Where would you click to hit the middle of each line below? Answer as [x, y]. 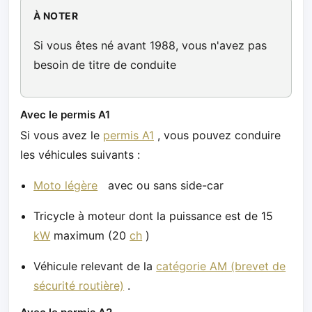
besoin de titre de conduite [104, 65]
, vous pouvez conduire [217, 135]
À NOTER [56, 16]
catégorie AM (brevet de [221, 266]
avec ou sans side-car [161, 186]
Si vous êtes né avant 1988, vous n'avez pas [150, 46]
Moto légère [66, 186]
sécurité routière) [79, 286]
